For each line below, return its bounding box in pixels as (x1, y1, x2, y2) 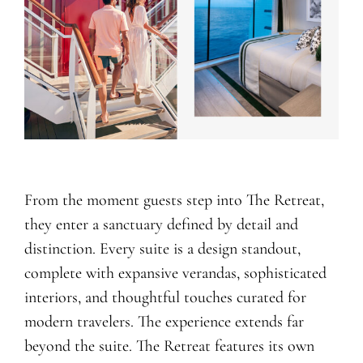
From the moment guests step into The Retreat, (23, 190, 324, 211)
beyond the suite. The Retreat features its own (23, 336, 314, 357)
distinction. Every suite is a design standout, (23, 239, 301, 259)
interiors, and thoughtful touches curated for (23, 288, 306, 308)
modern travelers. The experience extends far (23, 312, 304, 332)
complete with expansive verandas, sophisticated (23, 263, 327, 284)
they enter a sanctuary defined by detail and (23, 215, 298, 235)
